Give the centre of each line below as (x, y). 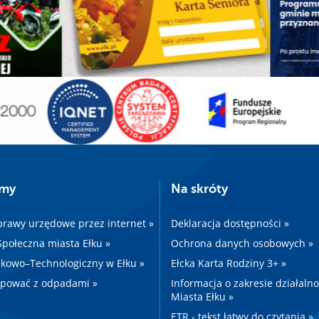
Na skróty (199, 189)
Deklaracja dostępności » (230, 224)
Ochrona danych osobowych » (242, 244)
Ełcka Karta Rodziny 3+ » (229, 263)
